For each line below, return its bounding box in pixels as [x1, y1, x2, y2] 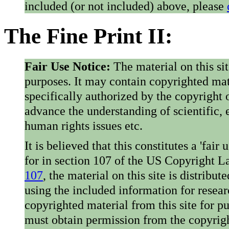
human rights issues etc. [25, 118, 143, 132]
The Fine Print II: [4, 24, 172, 49]
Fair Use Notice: [25, 59, 110, 73]
